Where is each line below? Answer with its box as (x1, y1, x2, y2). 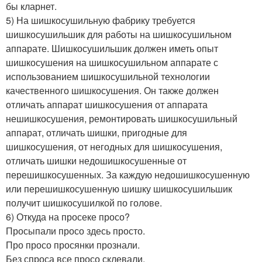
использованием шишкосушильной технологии (6, 70, 210, 84)
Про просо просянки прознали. (6, 238, 140, 252)
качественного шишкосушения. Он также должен (6, 84, 219, 98)
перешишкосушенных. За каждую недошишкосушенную (6, 168, 250, 182)
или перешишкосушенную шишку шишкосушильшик (6, 182, 232, 196)
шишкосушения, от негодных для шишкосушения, (6, 140, 222, 154)
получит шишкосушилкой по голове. (6, 196, 162, 210)
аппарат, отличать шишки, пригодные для (6, 126, 187, 140)
